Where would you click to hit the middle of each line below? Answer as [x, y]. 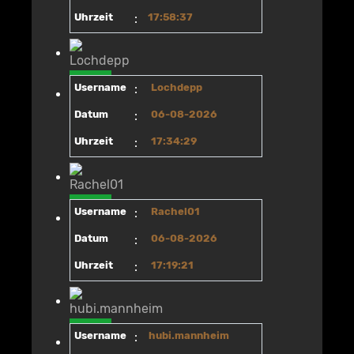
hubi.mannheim [189, 336]
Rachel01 [175, 212]
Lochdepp [177, 88]
